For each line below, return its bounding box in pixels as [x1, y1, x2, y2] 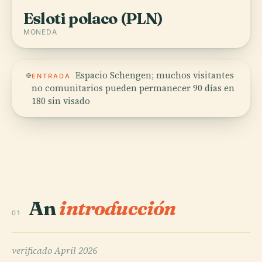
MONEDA [23, 27, 57, 36]
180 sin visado [31, 95, 90, 107]
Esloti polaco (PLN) [23, 9, 163, 28]
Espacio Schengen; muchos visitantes [75, 69, 234, 81]
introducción [59, 196, 176, 220]
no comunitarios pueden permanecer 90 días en [31, 82, 235, 94]
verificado [12, 244, 54, 257]
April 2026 [54, 244, 97, 257]
